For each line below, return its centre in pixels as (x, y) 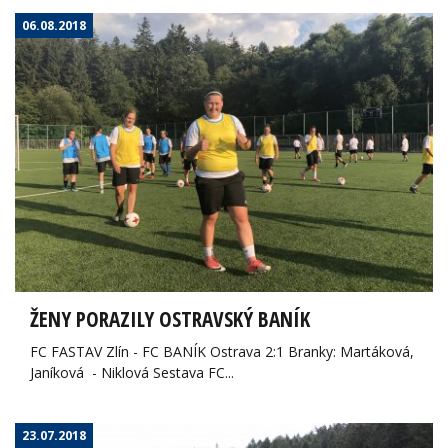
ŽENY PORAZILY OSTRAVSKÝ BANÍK (170, 318)
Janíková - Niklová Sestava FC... (132, 372)
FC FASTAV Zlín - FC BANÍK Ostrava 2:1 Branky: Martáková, (222, 351)
